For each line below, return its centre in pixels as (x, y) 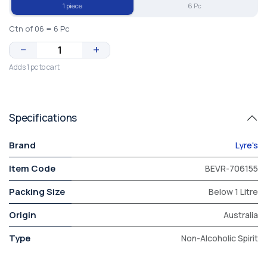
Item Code (32, 168)
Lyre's (247, 145)
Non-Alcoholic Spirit (220, 238)
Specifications (43, 118)
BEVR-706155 (232, 168)
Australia (241, 215)
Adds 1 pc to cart (34, 67)
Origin (23, 215)
